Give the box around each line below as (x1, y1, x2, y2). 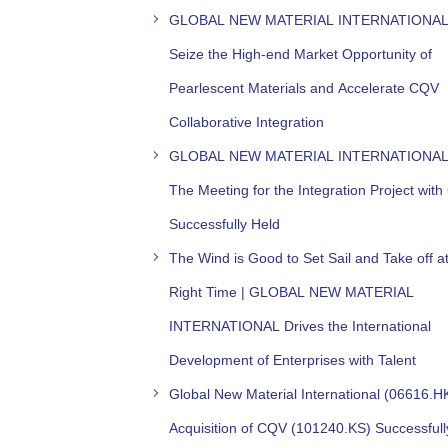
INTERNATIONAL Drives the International (169, 317, 431, 334)
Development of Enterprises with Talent (169, 351, 416, 368)
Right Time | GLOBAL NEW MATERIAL (169, 283, 414, 300)
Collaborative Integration (169, 113, 324, 130)
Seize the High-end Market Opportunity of (169, 45, 432, 62)
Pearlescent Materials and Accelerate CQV (169, 79, 439, 96)
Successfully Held (169, 215, 280, 232)
